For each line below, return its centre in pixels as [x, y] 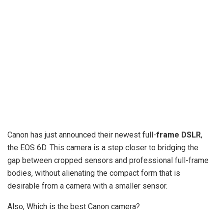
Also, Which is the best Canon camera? [74, 206]
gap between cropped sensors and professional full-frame [108, 160]
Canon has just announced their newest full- [82, 135]
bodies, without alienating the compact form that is [94, 173]
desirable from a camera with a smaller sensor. [87, 186]
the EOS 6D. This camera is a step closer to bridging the [103, 147]
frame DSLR [179, 135]
